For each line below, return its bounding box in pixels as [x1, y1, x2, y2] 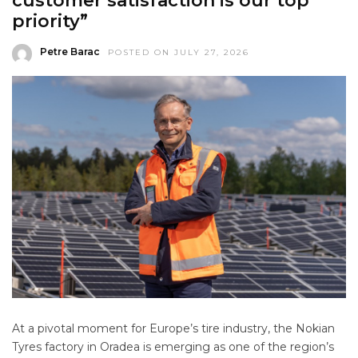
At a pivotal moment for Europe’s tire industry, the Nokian [12, 321, 335, 336]
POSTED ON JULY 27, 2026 [108, 46, 249, 58]
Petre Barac [40, 45, 100, 58]
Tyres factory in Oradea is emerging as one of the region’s [12, 340, 334, 355]
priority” [12, 10, 88, 32]
